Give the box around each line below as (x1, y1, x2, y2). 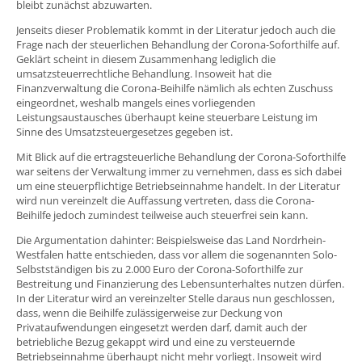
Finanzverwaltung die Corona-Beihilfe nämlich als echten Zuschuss (16, 80, 333, 95)
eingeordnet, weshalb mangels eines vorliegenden (16, 95, 255, 110)
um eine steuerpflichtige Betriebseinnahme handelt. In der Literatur (16, 178, 340, 193)
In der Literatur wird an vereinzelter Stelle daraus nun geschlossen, (16, 290, 335, 305)
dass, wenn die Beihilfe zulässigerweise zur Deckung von (16, 305, 283, 320)
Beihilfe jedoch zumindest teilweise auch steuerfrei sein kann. (16, 207, 308, 222)
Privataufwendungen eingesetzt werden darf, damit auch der (16, 319, 307, 335)
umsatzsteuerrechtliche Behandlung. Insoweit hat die (16, 65, 271, 81)
